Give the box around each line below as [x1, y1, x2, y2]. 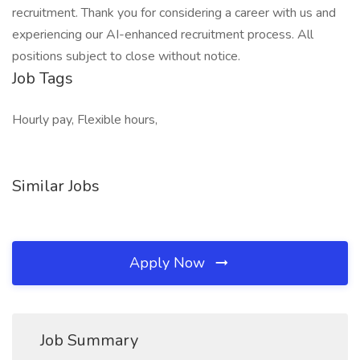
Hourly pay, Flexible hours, [12, 111, 157, 129]
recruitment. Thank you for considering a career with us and [12, 4, 336, 22]
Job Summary [40, 329, 138, 351]
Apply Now [129, 253, 209, 272]
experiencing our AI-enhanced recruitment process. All [12, 26, 313, 43]
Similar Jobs [12, 175, 100, 197]
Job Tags [12, 67, 73, 89]
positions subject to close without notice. [12, 47, 240, 65]
